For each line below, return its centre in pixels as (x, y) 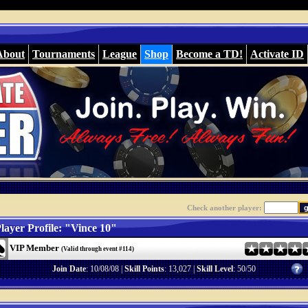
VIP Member (35, 248)
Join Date (69, 269)
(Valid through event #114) (97, 249)
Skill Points (144, 269)
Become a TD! (209, 54)
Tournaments (64, 54)
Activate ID (277, 54)
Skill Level (215, 269)
